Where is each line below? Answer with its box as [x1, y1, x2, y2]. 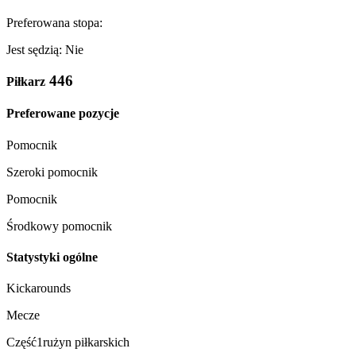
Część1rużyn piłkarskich [6, 335, 130, 350]
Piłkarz [6, 74, 45, 88]
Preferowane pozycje [6, 106, 119, 121]
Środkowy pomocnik [6, 219, 112, 233]
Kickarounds [6, 281, 71, 296]
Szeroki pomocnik [6, 164, 98, 179]
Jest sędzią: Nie [6, 43, 83, 57]
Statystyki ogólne [6, 250, 98, 264]
